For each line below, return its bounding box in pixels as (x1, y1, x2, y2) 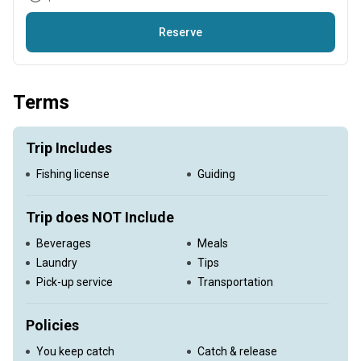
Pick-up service (36, 276, 113, 288)
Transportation (197, 276, 273, 288)
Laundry (36, 256, 77, 269)
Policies (26, 317, 79, 334)
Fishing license (36, 168, 110, 180)
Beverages (36, 237, 91, 250)
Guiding (197, 168, 235, 180)
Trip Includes (26, 139, 112, 156)
